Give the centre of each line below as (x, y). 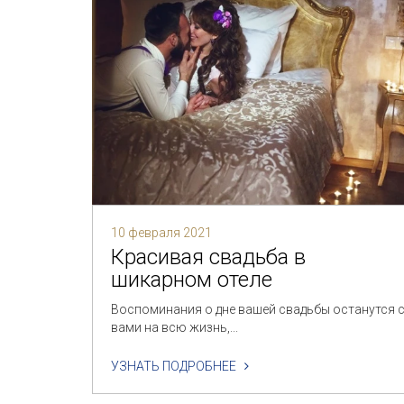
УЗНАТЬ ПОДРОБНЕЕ (178, 367)
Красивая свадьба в (208, 257)
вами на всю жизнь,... (174, 328)
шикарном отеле (192, 280)
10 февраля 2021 (161, 233)
